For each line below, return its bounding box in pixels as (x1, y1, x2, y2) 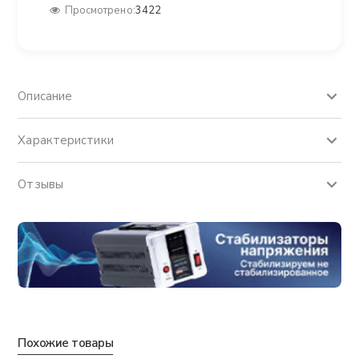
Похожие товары (18, 335, 114, 352)
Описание (18, 88, 73, 105)
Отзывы (18, 176, 63, 193)
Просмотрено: (64, 3, 135, 18)
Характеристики (18, 132, 114, 149)
